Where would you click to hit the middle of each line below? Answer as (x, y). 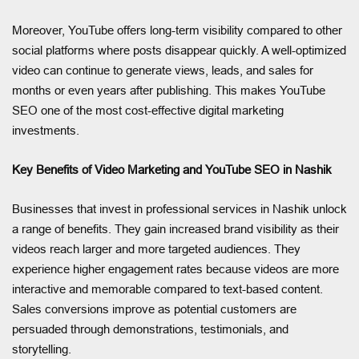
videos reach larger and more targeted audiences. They (156, 248)
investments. (46, 130)
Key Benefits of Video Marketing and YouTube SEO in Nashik (172, 169)
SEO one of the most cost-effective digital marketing (148, 110)
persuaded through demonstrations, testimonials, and (150, 329)
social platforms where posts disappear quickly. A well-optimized (179, 50)
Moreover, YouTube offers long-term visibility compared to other (177, 30)
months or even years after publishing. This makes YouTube (169, 90)
